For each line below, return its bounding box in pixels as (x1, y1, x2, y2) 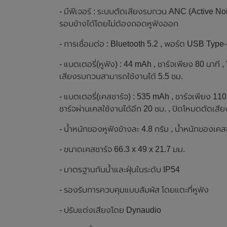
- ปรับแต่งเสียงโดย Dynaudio (59, 206, 161, 215)
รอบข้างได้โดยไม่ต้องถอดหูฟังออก (59, 19, 178, 28)
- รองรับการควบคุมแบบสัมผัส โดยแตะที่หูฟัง (59, 185, 209, 195)
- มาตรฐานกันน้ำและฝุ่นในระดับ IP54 (59, 165, 180, 174)
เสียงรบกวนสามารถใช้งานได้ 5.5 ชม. (59, 72, 183, 81)
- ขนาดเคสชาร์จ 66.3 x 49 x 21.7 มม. (59, 145, 185, 154)
